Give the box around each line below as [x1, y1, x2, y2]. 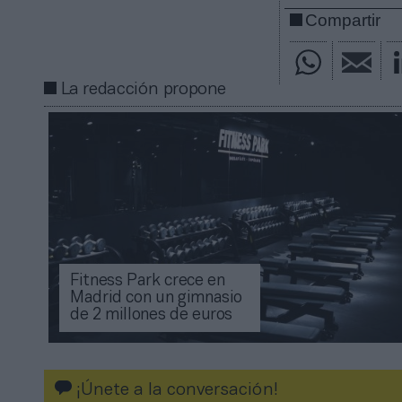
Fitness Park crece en [70, 274, 225, 290]
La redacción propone [60, 81, 227, 98]
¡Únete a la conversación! [72, 382, 278, 399]
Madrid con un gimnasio [70, 291, 243, 307]
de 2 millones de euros [70, 308, 233, 324]
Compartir [305, 11, 381, 31]
